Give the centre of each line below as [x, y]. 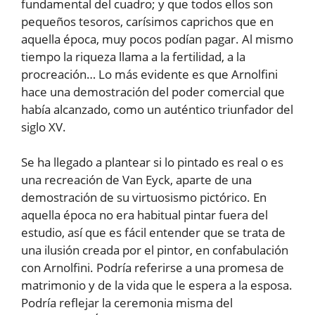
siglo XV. [44, 127]
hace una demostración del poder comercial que [153, 91]
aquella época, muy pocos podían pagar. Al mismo [157, 39]
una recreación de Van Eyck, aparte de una [136, 180]
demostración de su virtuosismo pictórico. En [144, 198]
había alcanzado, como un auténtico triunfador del [157, 109]
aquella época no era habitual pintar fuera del [144, 215]
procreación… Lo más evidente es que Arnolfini [149, 74]
